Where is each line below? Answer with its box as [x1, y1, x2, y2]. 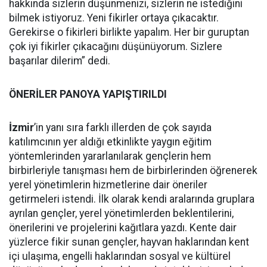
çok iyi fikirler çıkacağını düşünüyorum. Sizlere [9, 41, 222, 52]
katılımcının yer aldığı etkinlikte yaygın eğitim [9, 136, 212, 148]
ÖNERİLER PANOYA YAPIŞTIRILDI [9, 88, 167, 100]
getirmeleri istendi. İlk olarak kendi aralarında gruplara [9, 193, 254, 205]
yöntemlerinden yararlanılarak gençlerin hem [9, 150, 211, 162]
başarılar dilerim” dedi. [9, 55, 110, 67]
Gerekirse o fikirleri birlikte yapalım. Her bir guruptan [9, 26, 249, 38]
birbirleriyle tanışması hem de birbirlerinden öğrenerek [9, 164, 257, 176]
